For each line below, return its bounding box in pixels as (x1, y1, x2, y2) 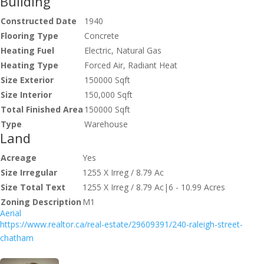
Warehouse (84, 118, 128, 130)
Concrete (84, 29, 119, 41)
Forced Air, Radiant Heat (84, 59, 177, 71)
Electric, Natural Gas (84, 44, 161, 56)
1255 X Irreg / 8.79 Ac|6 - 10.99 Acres (82, 181, 225, 193)
